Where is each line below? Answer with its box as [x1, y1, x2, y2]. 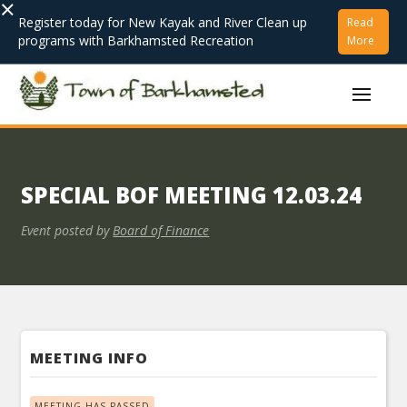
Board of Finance [113, 222, 210, 239]
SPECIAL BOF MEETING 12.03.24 [21, 180, 362, 210]
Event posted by [21, 222, 110, 239]
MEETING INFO [30, 348, 149, 368]
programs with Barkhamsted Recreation [18, 32, 253, 49]
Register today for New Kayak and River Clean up [18, 14, 307, 31]
